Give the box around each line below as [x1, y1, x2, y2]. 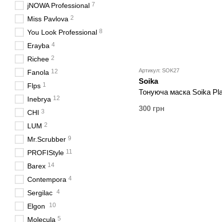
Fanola [27, 68, 49, 76]
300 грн [139, 104, 165, 113]
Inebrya [27, 95, 51, 103]
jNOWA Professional [27, 1, 90, 9]
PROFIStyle [27, 149, 64, 157]
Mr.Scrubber [27, 135, 66, 143]
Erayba [27, 42, 50, 50]
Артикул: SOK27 [139, 67, 179, 74]
